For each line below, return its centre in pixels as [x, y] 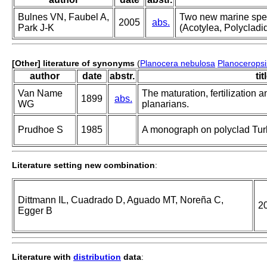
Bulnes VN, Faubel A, [63, 17]
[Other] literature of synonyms [73, 63]
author [45, 76]
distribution [97, 257]
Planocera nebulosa [178, 63]
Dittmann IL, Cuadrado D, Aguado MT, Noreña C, [121, 200]
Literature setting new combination [83, 165]
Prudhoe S [41, 130]
